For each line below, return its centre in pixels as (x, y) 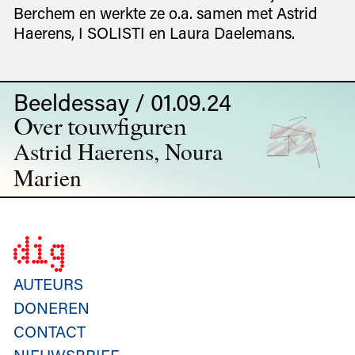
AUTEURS (48, 283)
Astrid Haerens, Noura (118, 151)
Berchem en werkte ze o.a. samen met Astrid (165, 13)
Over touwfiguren (99, 126)
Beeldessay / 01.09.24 (122, 102)
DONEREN (51, 307)
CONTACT (49, 331)
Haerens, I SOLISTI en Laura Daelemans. (154, 33)
